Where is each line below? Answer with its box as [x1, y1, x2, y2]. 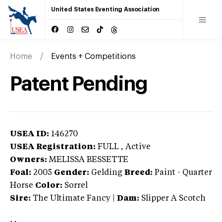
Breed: [124, 168, 153, 177]
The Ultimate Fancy [33, 194, 111, 203]
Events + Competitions [51, 52, 136, 60]
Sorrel [64, 181, 88, 190]
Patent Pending [10, 74, 147, 94]
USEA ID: [10, 130, 49, 138]
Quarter [182, 168, 212, 177]
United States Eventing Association [51, 6, 160, 12]
